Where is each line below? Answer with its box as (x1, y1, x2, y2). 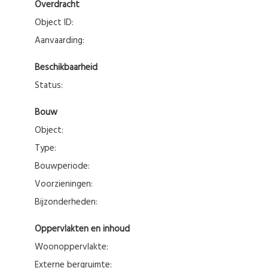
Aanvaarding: (41, 33, 84, 48)
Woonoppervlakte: (43, 239, 108, 254)
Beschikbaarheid (40, 60, 98, 75)
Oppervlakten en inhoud (41, 221, 130, 236)
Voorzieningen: (41, 176, 93, 191)
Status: (39, 78, 63, 93)
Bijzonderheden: (40, 194, 98, 209)
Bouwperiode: (40, 159, 90, 173)
